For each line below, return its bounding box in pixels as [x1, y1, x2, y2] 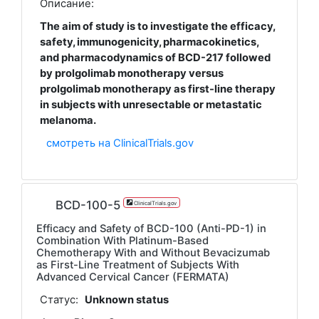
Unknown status [85, 293, 169, 307]
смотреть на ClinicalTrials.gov [46, 136, 194, 150]
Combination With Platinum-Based [36, 234, 209, 247]
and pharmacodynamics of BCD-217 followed [39, 51, 271, 64]
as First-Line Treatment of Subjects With [36, 258, 239, 271]
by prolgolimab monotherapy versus [39, 66, 224, 80]
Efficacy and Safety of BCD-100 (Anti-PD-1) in [36, 221, 266, 235]
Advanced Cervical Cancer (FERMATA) [36, 270, 229, 283]
